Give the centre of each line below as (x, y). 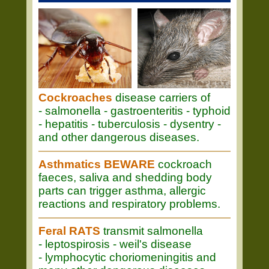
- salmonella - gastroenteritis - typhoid (134, 111)
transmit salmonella (152, 231)
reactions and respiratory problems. (129, 204)
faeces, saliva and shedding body (125, 177)
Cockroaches (75, 98)
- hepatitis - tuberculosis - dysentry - (130, 124)
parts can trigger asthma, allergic (122, 191)
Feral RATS (69, 231)
